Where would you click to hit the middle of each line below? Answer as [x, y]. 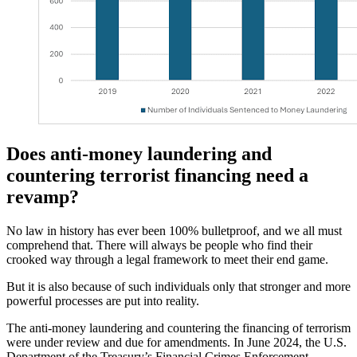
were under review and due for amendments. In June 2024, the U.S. [177, 342]
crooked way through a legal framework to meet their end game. [167, 259]
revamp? [43, 196]
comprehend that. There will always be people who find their [159, 245]
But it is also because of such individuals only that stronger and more [178, 286]
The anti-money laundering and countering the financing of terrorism [178, 328]
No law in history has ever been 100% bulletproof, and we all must [174, 230]
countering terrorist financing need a [157, 175]
